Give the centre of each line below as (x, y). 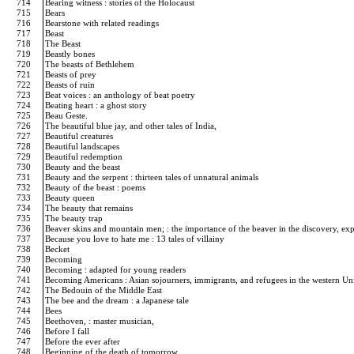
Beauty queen (71, 198)
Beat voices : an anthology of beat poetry (121, 95)
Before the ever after (84, 341)
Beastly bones (71, 54)
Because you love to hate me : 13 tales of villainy (136, 239)
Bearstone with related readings (103, 23)
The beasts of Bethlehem (91, 64)
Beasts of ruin (71, 85)
